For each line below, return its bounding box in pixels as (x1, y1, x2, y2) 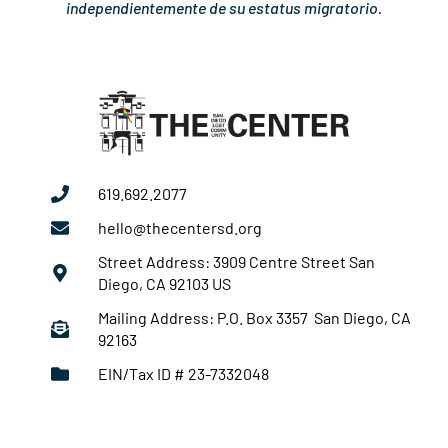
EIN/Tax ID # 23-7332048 (97, 363, 269, 383)
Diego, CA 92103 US (97, 273, 231, 293)
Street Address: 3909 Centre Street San (97, 251, 375, 271)
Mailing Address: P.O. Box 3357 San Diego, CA (97, 307, 411, 327)
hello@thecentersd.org (97, 217, 262, 237)
